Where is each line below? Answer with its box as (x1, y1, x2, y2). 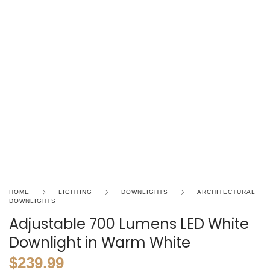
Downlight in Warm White (9, 233, 190, 253)
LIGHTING (58, 189, 92, 196)
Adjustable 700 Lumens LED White (9, 214, 249, 234)
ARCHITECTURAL (197, 189, 256, 196)
